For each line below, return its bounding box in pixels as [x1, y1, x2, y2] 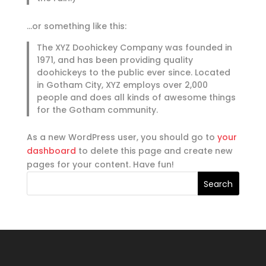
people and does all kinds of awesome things [37, 91, 236, 103]
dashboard [26, 145, 76, 157]
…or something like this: [26, 20, 126, 32]
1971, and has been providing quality [37, 53, 194, 66]
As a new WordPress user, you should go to [26, 131, 217, 143]
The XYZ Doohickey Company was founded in [37, 41, 233, 53]
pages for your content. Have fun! [26, 159, 174, 170]
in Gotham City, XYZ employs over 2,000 [37, 78, 208, 91]
